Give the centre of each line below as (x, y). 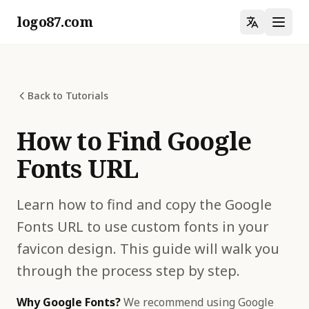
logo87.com (54, 22)
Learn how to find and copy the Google (144, 205)
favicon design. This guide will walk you (148, 249)
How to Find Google (134, 141)
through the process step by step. (128, 271)
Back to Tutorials (68, 96)
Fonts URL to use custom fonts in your (143, 227)
